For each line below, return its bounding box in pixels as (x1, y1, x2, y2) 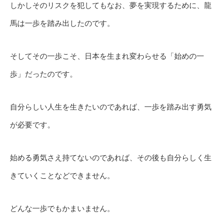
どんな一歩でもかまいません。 (10, 203, 114, 213)
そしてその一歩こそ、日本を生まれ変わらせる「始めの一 (10, 51, 204, 61)
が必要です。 (10, 119, 55, 129)
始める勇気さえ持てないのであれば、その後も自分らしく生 (10, 152, 212, 162)
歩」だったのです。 (10, 69, 77, 79)
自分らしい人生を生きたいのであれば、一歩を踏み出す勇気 (10, 102, 212, 111)
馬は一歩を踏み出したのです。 (10, 18, 114, 28)
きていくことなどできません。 (10, 170, 114, 180)
